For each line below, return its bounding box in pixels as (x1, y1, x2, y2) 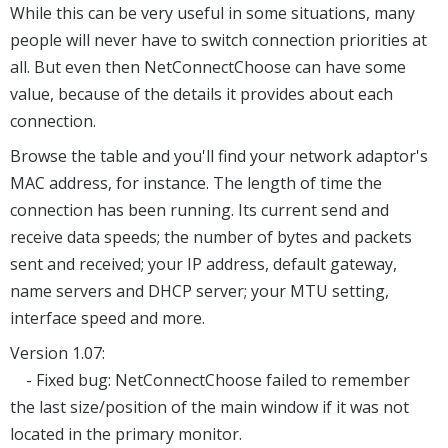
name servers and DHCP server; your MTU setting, (10, 280, 389, 303)
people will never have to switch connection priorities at (10, 29, 427, 52)
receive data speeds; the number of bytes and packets (10, 226, 412, 249)
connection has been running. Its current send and (10, 199, 389, 222)
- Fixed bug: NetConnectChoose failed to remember (10, 369, 410, 392)
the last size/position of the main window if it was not (10, 396, 409, 419)
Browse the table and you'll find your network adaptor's (10, 145, 428, 168)
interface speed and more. (10, 307, 205, 330)
